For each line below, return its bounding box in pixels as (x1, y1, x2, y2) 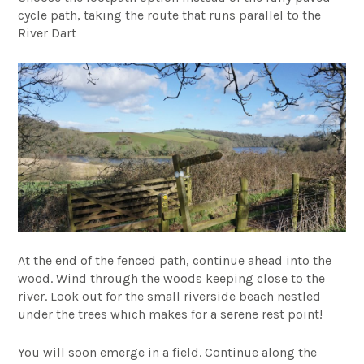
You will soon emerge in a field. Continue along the (18, 344, 318, 360)
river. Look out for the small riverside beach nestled (18, 288, 322, 304)
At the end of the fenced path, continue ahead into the (18, 252, 332, 268)
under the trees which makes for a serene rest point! (18, 305, 323, 322)
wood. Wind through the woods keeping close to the (18, 270, 326, 286)
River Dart (18, 24, 77, 41)
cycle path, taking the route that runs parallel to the (18, 6, 322, 23)
